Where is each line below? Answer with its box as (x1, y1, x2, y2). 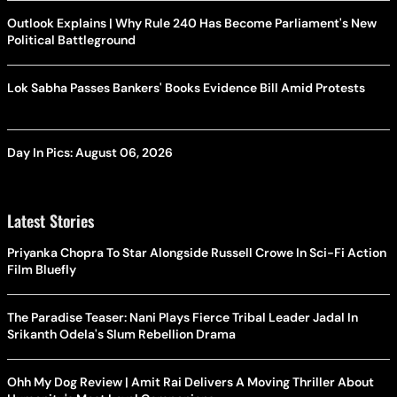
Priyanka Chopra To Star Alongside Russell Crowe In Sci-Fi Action (7, 245, 386, 261)
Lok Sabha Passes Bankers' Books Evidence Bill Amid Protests (7, 80, 365, 97)
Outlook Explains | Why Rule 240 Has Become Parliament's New (7, 15, 377, 32)
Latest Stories (7, 209, 94, 233)
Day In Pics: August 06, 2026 (7, 144, 173, 161)
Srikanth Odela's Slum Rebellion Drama (7, 326, 236, 343)
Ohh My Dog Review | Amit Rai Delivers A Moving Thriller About (7, 374, 374, 391)
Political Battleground (7, 32, 136, 49)
